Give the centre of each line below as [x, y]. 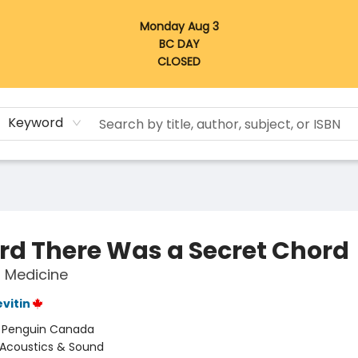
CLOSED [179, 62]
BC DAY [179, 44]
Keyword [36, 123]
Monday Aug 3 [179, 26]
